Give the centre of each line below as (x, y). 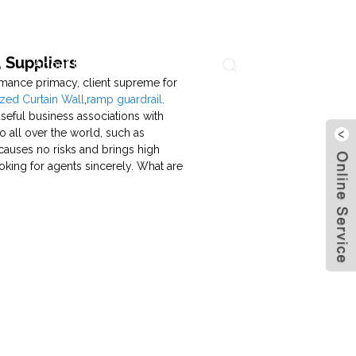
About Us (61, 64)
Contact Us (156, 64)
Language (282, 64)
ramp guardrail (125, 99)
